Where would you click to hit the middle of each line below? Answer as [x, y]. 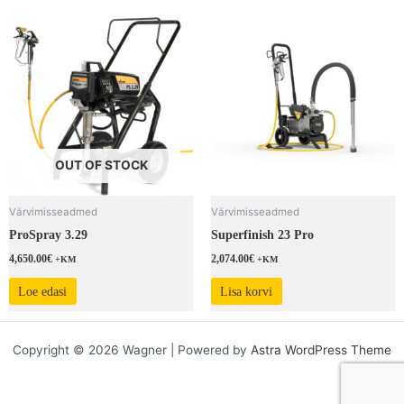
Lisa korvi [247, 291]
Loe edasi [43, 291]
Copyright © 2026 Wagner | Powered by [132, 350]
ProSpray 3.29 [48, 234]
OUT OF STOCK [101, 165]
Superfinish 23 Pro [262, 234]
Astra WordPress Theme [321, 350]
